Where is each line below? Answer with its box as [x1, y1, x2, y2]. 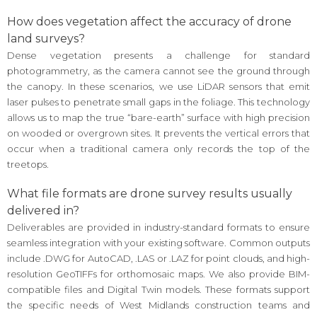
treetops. [7, 158, 49, 170]
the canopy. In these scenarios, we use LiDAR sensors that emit [7, 80, 310, 92]
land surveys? [7, 31, 85, 45]
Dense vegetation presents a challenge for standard [7, 49, 310, 61]
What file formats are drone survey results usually [7, 187, 292, 201]
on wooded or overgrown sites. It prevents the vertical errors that [7, 127, 310, 139]
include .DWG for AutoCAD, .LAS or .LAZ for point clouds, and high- [7, 253, 310, 265]
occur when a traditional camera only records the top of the [7, 142, 310, 154]
